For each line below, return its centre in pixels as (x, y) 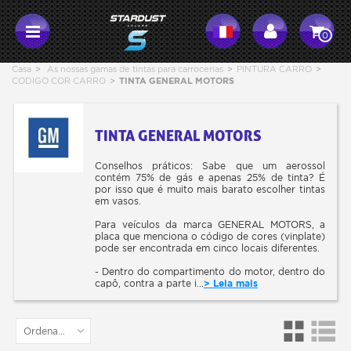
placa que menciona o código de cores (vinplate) (210, 236)
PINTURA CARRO (274, 69)
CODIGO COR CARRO (59, 81)
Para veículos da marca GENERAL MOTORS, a (210, 224)
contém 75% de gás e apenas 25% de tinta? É (210, 177)
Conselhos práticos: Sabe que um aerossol (210, 166)
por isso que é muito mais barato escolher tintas (210, 189)
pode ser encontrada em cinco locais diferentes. (207, 248)
